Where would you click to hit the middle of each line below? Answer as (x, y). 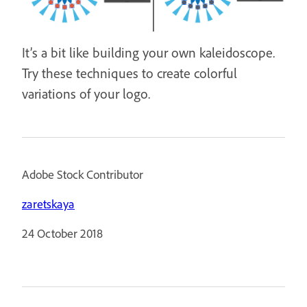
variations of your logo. (86, 93)
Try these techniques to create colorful (130, 73)
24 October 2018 (62, 233)
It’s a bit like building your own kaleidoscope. (148, 52)
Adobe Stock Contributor (83, 174)
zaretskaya (48, 204)
